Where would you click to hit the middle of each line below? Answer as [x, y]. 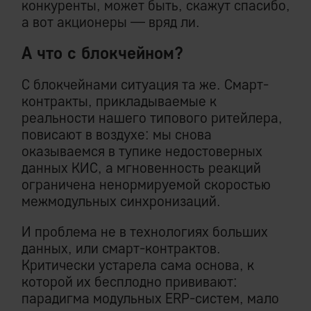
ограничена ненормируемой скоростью [146, 185]
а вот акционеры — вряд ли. [111, 22]
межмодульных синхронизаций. [121, 201]
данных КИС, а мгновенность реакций [141, 168]
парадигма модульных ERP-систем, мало [150, 299]
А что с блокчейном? [102, 53]
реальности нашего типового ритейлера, [152, 118]
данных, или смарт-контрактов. [121, 249]
